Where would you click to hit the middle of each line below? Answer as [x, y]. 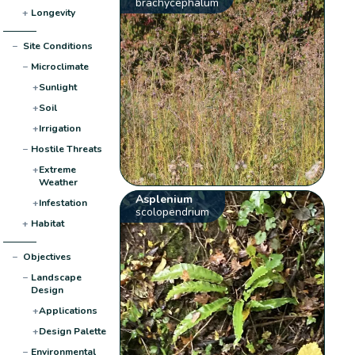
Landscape [56, 277]
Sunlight [57, 87]
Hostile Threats [66, 149]
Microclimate [59, 66]
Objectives [47, 256]
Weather [58, 182]
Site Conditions [57, 46]
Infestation [63, 202]
